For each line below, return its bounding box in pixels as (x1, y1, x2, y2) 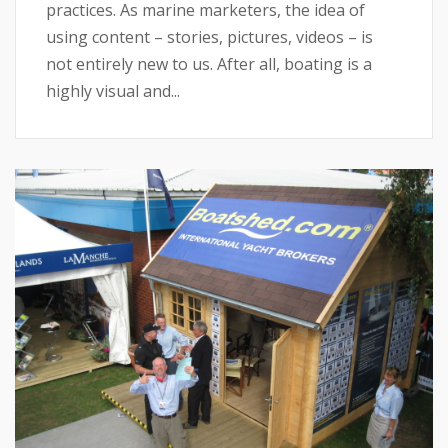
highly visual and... (46, 79, 180, 102)
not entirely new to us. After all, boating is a (46, 52, 372, 75)
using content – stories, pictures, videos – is (46, 25, 373, 48)
